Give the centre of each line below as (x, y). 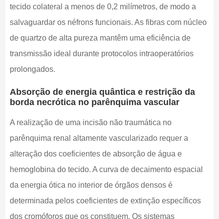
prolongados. (32, 69)
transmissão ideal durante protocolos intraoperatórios (101, 53)
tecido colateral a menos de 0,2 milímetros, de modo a (103, 6)
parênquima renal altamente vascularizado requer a (99, 138)
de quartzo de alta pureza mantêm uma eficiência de (100, 38)
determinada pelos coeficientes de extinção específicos (105, 200)
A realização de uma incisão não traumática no (90, 122)
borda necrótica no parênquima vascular (94, 102)
